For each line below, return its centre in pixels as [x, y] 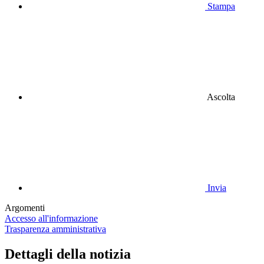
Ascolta [221, 97]
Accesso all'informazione [51, 219]
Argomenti [25, 208]
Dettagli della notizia [68, 254]
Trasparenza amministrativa [55, 229]
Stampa [221, 6]
